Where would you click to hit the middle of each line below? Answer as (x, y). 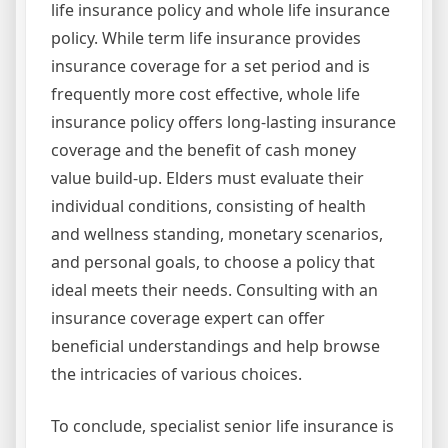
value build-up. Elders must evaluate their (207, 178)
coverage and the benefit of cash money (203, 150)
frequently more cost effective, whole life (205, 94)
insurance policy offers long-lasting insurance (223, 122)
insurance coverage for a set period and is (210, 66)
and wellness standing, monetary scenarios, (217, 234)
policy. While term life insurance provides (206, 38)
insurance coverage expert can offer (188, 318)
